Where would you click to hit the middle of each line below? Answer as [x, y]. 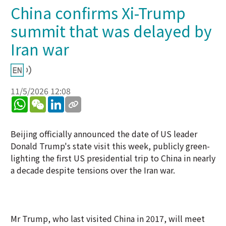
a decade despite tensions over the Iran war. [93, 170]
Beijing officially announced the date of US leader [104, 134]
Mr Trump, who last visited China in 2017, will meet [108, 218]
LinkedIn [80, 100]
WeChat [60, 100]
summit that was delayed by [111, 31]
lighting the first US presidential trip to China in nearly [113, 158]
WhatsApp [46, 100]
